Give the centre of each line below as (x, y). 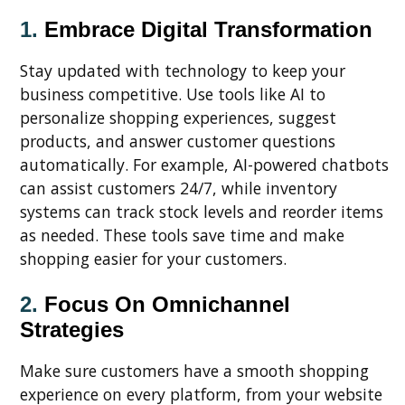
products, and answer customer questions (178, 141)
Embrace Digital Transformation (208, 29)
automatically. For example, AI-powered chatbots (204, 165)
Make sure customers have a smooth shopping (194, 371)
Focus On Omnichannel (167, 304)
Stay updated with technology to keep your (183, 71)
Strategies (72, 329)
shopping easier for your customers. (153, 259)
